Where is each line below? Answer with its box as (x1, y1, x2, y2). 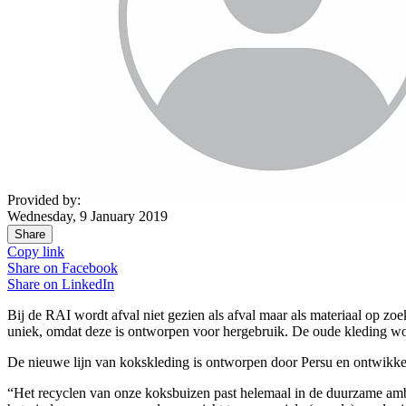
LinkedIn (62, 276, 114, 293)
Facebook (62, 260, 118, 276)
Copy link (7, 244, 64, 260)
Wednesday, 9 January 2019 (7, 208, 168, 225)
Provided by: (7, 192, 81, 208)
